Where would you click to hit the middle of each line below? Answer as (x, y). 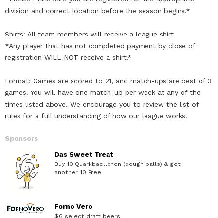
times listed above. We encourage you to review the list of (102, 104)
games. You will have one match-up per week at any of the (103, 92)
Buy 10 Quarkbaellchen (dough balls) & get (118, 163)
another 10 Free (78, 172)
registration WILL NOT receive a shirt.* (68, 57)
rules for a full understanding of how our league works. (96, 116)
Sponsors (21, 138)
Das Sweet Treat (84, 154)
